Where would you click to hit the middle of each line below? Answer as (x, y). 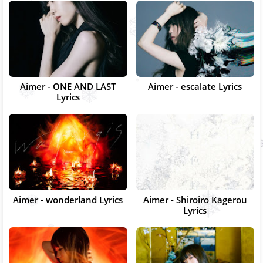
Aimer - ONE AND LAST (68, 86)
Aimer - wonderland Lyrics (68, 199)
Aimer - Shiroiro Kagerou (195, 199)
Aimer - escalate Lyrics (195, 86)
